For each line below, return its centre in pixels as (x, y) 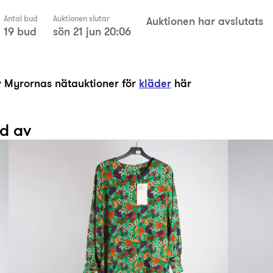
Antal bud (21, 19)
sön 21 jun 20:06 (92, 31)
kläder (155, 83)
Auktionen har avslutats (205, 21)
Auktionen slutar (81, 19)
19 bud (20, 31)
